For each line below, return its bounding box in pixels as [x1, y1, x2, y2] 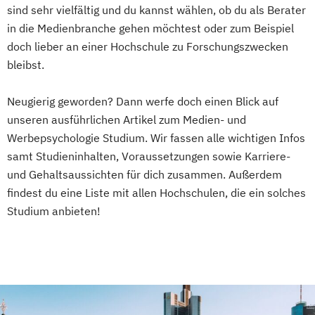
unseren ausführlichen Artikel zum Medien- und [7, 112, 246, 127]
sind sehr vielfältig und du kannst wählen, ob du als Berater [7, 3, 306, 18]
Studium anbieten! [7, 204, 101, 219]
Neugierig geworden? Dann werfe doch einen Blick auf [7, 94, 278, 109]
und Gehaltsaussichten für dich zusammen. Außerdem [7, 167, 282, 182]
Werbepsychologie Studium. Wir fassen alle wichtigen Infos [7, 131, 305, 146]
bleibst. [7, 58, 44, 72]
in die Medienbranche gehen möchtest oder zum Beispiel [7, 21, 294, 36]
